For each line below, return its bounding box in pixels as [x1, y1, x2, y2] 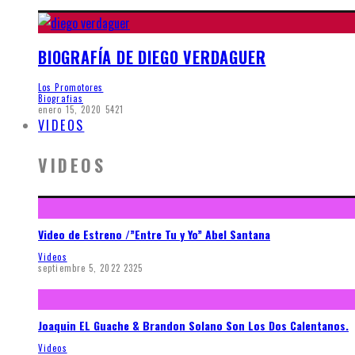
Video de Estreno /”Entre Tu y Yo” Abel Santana [38, 226, 270, 243]
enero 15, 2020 [38, 103, 102, 116]
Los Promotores [38, 81, 104, 94]
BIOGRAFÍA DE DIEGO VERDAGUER [38, 45, 266, 70]
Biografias [38, 92, 83, 105]
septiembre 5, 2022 [38, 261, 120, 274]
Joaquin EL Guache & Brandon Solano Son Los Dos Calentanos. [38, 317, 349, 334]
